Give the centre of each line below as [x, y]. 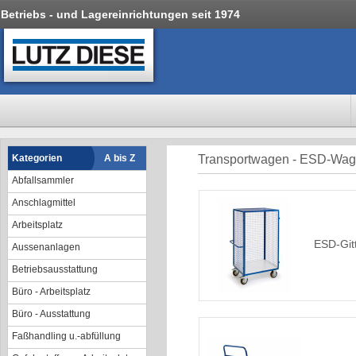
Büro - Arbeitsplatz [51, 292]
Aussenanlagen [46, 247]
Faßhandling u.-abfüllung [66, 336]
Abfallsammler [43, 180]
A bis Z [120, 158]
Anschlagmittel [44, 203]
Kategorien [37, 158]
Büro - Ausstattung [51, 314]
